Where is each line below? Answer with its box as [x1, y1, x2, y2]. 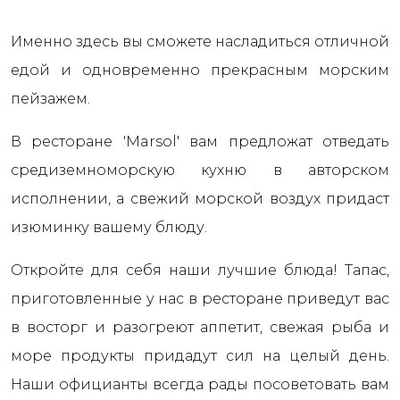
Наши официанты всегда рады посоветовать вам [11, 376, 389, 393]
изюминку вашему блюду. [11, 219, 207, 236]
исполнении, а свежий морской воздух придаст [11, 190, 389, 207]
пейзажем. [11, 90, 90, 107]
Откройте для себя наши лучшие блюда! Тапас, [11, 262, 389, 279]
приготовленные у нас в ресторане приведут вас [11, 290, 389, 307]
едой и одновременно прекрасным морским [11, 62, 389, 79]
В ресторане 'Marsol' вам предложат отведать [11, 133, 389, 150]
